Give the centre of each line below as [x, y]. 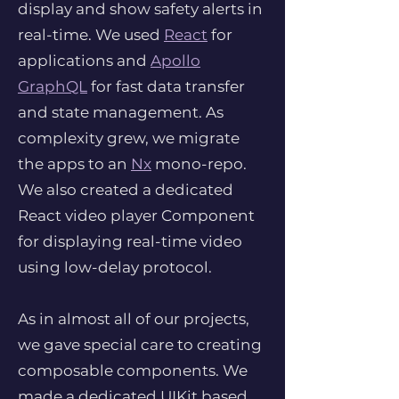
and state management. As [121, 112]
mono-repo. [199, 164]
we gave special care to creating [140, 345]
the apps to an [74, 164]
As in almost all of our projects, [134, 319]
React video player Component [136, 216]
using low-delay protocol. [115, 267]
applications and [84, 61]
